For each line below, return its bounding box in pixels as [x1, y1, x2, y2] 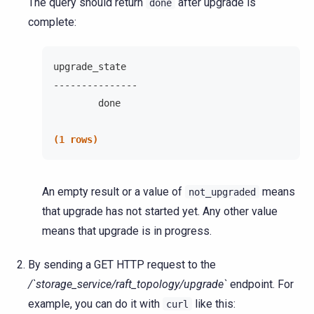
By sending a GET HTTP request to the [28, 257, 216, 271]
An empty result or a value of [42, 184, 185, 198]
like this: [192, 296, 235, 310]
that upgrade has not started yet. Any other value [42, 204, 278, 218]
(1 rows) [53, 133, 98, 145]
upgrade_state [53, 60, 126, 72]
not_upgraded [189, 186, 256, 198]
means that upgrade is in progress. [42, 224, 212, 238]
